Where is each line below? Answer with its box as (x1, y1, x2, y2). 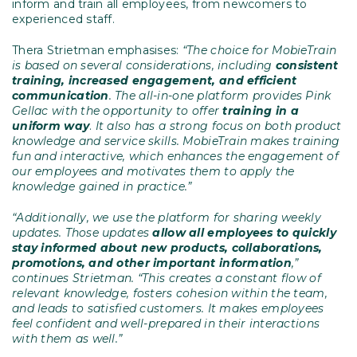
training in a (222, 104, 300, 119)
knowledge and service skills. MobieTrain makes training (12, 134, 340, 149)
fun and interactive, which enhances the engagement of (12, 149, 339, 164)
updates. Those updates (12, 226, 153, 241)
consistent (275, 58, 339, 73)
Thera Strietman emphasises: (12, 43, 182, 58)
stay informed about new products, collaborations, (12, 241, 323, 256)
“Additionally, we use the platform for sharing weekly (12, 210, 321, 226)
